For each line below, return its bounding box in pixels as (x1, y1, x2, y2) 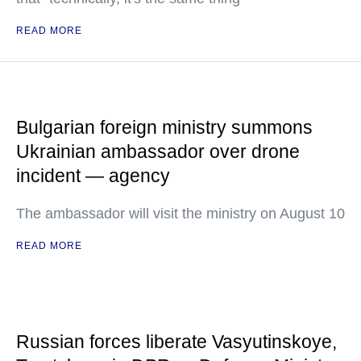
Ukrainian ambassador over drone (16, 141, 300, 163)
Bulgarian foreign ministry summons (16, 117, 313, 139)
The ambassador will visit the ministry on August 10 (16, 205, 345, 222)
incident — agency (16, 165, 170, 187)
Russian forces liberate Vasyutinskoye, (16, 331, 337, 353)
